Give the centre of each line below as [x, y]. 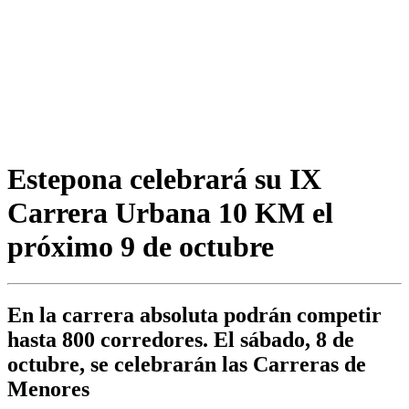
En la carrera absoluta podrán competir [194, 315]
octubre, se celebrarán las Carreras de [187, 365]
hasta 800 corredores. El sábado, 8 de [181, 340]
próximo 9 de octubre [141, 246]
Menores [48, 389]
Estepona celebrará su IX [164, 178]
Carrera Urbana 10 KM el [170, 212]
